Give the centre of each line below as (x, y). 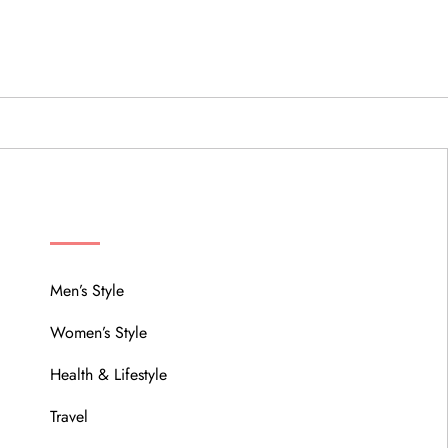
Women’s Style (99, 332)
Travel (69, 416)
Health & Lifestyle (109, 374)
